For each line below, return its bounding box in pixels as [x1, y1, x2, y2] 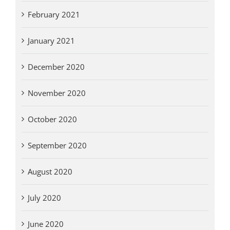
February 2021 [27, 9, 80, 20]
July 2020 [27, 193, 61, 203]
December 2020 [27, 62, 85, 72]
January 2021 [27, 35, 75, 46]
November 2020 [27, 88, 86, 99]
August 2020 [27, 166, 72, 177]
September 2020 [27, 140, 87, 151]
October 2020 [27, 114, 77, 125]
